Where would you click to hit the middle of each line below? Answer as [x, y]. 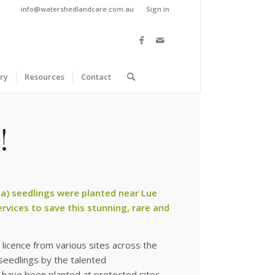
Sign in [158, 9]
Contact [96, 77]
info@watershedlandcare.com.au [77, 9]
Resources [45, 77]
